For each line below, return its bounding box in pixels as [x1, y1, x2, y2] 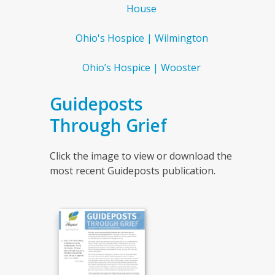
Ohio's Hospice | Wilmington [75, 31, 208, 45]
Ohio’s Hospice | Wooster [82, 61, 201, 74]
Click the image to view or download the [49, 149, 232, 163]
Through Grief [49, 114, 167, 137]
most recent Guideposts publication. [49, 164, 215, 177]
